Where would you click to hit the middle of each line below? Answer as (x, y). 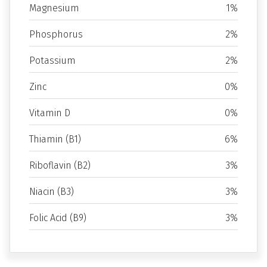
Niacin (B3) (52, 192)
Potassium (52, 60)
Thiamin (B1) (55, 139)
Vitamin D (50, 113)
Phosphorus (56, 34)
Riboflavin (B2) (60, 165)
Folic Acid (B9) (58, 218)
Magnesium (54, 8)
